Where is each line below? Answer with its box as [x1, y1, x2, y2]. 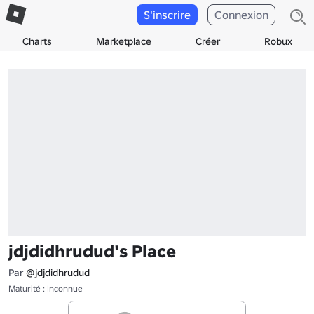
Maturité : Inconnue [8, 282, 83, 294]
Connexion [214, 8, 268, 22]
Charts [22, 35, 52, 48]
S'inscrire [144, 8, 191, 22]
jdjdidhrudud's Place [8, 240, 176, 262]
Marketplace [95, 35, 151, 48]
